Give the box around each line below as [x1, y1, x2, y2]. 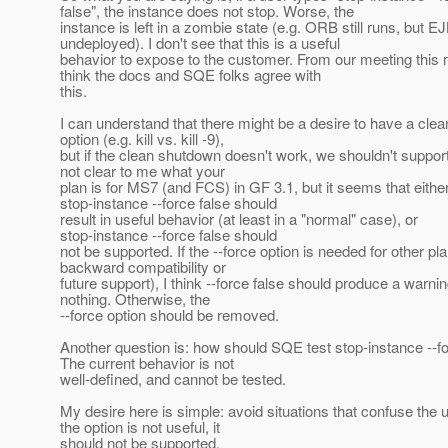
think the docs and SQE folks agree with [60, 64, 321, 86]
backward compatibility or [60, 256, 226, 278]
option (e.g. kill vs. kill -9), [60, 128, 224, 150]
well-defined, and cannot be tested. [60, 368, 286, 390]
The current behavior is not [60, 352, 234, 374]
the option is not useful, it [60, 416, 220, 438]
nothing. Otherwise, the [60, 288, 210, 310]
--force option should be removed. [60, 304, 279, 326]
